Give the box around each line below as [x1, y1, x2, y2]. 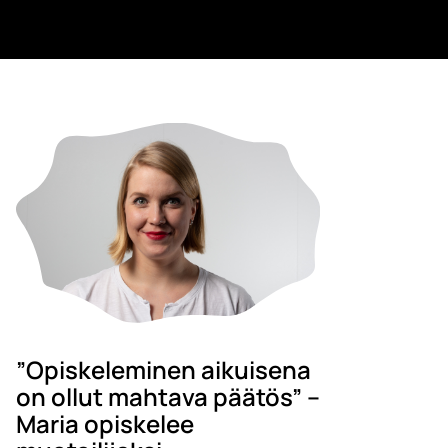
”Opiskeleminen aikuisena [15, 353, 311, 387]
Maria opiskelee [15, 407, 194, 441]
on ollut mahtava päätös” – [15, 380, 320, 414]
